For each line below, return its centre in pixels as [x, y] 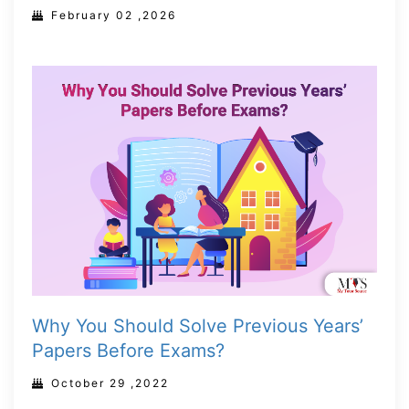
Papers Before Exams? [128, 350]
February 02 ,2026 [114, 15]
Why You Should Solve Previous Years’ [198, 325]
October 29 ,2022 [110, 383]
